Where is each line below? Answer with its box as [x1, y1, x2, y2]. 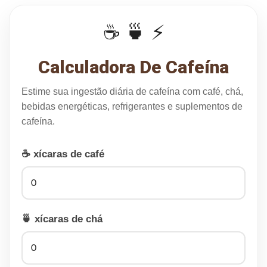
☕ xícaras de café [21, 148, 104, 160]
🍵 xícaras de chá [21, 213, 103, 225]
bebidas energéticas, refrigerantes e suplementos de [21, 101, 243, 111]
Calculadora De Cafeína [38, 56, 229, 77]
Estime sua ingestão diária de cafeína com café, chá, [21, 86, 243, 97]
